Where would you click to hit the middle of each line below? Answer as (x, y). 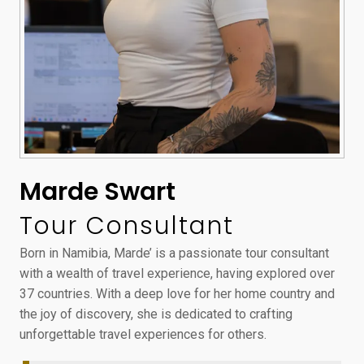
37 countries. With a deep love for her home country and (177, 294)
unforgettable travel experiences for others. (143, 335)
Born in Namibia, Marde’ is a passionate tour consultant (174, 253)
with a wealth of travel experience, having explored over (177, 274)
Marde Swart (97, 192)
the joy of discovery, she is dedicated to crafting (156, 314)
